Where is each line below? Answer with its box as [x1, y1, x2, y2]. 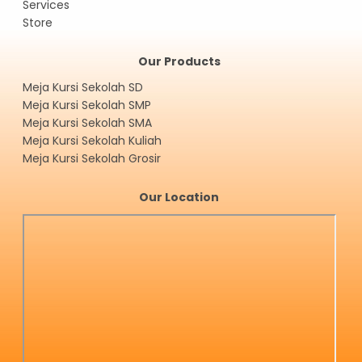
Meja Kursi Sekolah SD [23, 78, 143, 95]
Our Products [137, 53, 221, 69]
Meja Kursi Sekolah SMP [23, 96, 151, 113]
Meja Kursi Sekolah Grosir [23, 149, 161, 166]
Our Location [139, 188, 220, 205]
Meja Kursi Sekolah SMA [23, 114, 152, 131]
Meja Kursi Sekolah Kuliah [23, 132, 162, 149]
